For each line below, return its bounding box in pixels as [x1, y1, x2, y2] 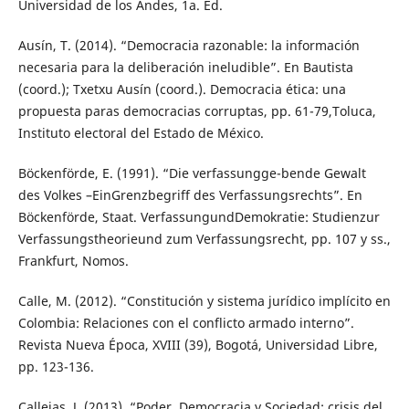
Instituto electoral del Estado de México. [17, 124, 264, 142]
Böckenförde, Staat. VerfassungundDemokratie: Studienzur [17, 208, 380, 226]
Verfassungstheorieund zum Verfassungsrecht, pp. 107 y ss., [17, 230, 391, 248]
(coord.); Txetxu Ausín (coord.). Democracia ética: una [17, 80, 346, 99]
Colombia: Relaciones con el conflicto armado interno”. [17, 314, 354, 332]
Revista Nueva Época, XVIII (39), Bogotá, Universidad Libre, [17, 336, 378, 354]
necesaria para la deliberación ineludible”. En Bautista [17, 58, 353, 77]
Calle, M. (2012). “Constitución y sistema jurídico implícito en [17, 292, 391, 310]
